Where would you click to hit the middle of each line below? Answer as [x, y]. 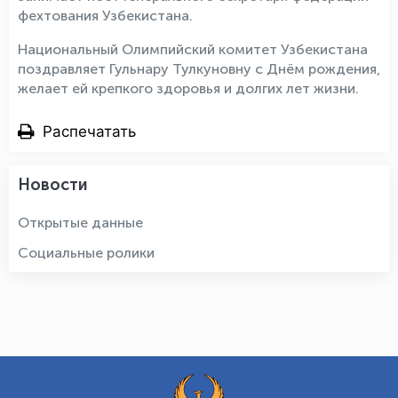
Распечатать [89, 131]
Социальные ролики [86, 253]
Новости [53, 185]
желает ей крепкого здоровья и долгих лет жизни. [188, 88]
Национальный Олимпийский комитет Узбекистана [193, 49]
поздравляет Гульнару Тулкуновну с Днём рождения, [199, 69]
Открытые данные [80, 223]
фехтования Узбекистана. [105, 16]
